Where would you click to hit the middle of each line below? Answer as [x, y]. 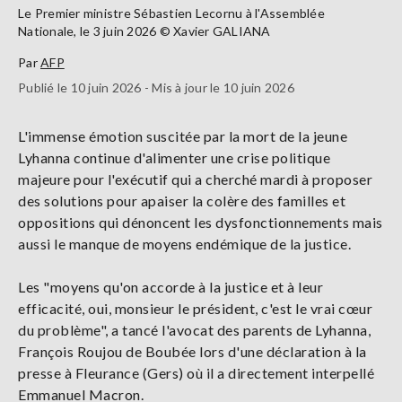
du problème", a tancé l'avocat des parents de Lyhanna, [194, 329]
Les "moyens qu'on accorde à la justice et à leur [170, 286]
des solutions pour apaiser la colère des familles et [182, 200]
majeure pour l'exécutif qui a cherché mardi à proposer [195, 179]
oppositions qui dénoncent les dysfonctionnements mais [201, 222]
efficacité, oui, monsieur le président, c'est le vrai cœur [195, 308]
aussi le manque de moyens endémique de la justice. [184, 243]
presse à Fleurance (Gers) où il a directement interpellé [196, 372]
